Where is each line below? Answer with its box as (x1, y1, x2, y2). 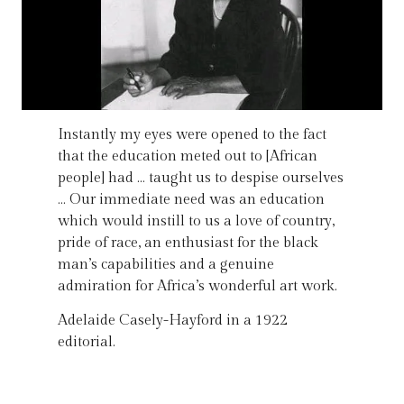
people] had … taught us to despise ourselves (58, 169, 344, 187)
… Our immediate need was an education (58, 190, 325, 208)
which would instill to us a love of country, (58, 212, 335, 230)
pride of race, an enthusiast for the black (58, 234, 318, 252)
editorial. (58, 333, 115, 351)
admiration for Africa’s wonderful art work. (58, 277, 337, 295)
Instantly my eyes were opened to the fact (58, 125, 326, 143)
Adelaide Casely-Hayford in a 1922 (58, 311, 288, 329)
